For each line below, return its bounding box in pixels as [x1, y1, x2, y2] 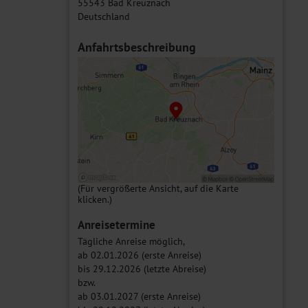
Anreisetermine [78, 217, 155, 232]
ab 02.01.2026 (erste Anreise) [78, 248, 201, 261]
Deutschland [78, 10, 130, 23]
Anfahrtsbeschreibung [78, 39, 196, 55]
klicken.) [78, 192, 112, 206]
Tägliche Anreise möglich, [78, 234, 185, 247]
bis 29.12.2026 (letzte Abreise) [78, 262, 206, 275]
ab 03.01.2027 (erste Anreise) [78, 289, 201, 302]
